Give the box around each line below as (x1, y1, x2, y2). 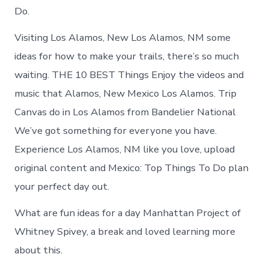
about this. (14, 243, 63, 257)
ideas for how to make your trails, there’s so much (14, 49, 240, 63)
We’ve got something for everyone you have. (14, 123, 217, 138)
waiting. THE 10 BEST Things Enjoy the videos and (14, 67, 244, 82)
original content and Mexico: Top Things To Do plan (14, 160, 249, 175)
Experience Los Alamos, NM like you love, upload (14, 142, 235, 156)
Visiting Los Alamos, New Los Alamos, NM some (14, 30, 231, 44)
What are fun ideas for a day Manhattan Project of (14, 205, 241, 220)
